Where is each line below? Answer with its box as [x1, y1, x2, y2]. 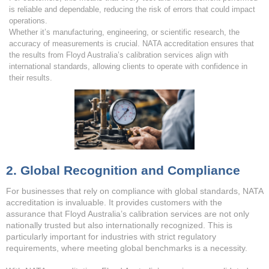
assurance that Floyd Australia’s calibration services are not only [6, 209, 249, 219]
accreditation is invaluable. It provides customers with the [6, 198, 222, 207]
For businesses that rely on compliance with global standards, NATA [6, 186, 263, 196]
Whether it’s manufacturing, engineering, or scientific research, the [9, 28, 240, 37]
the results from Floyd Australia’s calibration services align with [9, 50, 228, 59]
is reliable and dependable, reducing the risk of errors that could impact [9, 5, 255, 14]
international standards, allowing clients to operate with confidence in [9, 62, 247, 71]
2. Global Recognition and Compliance [6, 163, 244, 177]
